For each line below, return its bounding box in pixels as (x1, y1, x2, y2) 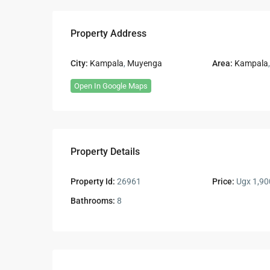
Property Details (71, 146, 140, 158)
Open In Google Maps (74, 81, 148, 91)
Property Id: (71, 177, 115, 187)
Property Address (71, 28, 146, 40)
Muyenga (127, 58, 162, 69)
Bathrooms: (71, 196, 115, 206)
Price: (212, 177, 234, 187)
